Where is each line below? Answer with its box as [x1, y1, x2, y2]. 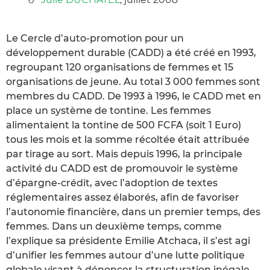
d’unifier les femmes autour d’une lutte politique [6, 249, 245, 261]
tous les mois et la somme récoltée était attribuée [6, 133, 250, 145]
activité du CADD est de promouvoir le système [6, 162, 238, 174]
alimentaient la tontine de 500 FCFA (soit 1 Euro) [6, 119, 241, 131]
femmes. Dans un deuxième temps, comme [6, 220, 222, 232]
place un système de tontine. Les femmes [6, 104, 211, 116]
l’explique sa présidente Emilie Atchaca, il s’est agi [6, 234, 250, 246]
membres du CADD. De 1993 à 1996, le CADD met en [6, 90, 261, 102]
